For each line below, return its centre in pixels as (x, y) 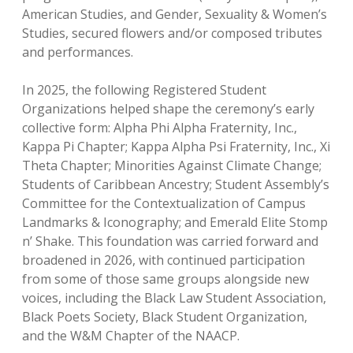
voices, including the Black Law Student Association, (174, 298)
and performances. (78, 52)
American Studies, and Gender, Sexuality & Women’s (175, 14)
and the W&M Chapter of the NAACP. (131, 336)
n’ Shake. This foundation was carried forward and (170, 241)
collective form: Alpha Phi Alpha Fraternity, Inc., (160, 128)
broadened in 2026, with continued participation (163, 260)
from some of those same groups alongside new (165, 279)
